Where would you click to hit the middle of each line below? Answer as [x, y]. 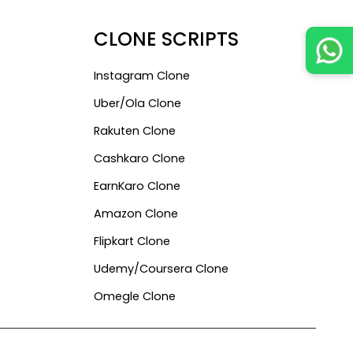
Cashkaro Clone [139, 158]
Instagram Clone [141, 75]
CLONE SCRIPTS [166, 39]
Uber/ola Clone [137, 103]
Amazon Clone [136, 213]
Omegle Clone [134, 296]
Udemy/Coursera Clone [161, 268]
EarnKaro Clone [137, 186]
